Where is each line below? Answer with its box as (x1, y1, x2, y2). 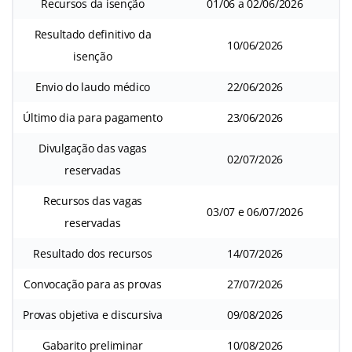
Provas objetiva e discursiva (23, 307, 163, 323)
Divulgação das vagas (38, 141, 147, 156)
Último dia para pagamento (23, 110, 163, 126)
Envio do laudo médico (35, 79, 151, 95)
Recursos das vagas (42, 193, 143, 209)
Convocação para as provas (24, 277, 162, 292)
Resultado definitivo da (34, 27, 152, 42)
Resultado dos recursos (33, 246, 152, 262)
